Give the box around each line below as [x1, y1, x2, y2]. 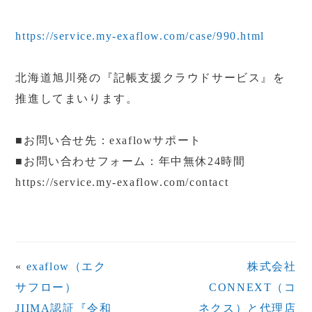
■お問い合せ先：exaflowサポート [15, 134, 202, 146]
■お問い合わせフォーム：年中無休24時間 [15, 155, 246, 167]
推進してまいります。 [15, 93, 139, 104]
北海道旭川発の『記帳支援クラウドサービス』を [15, 72, 286, 84]
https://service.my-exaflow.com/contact [15, 176, 229, 188]
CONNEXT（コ [209, 281, 297, 293]
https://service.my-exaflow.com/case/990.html [15, 30, 265, 42]
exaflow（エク [26, 260, 107, 272]
